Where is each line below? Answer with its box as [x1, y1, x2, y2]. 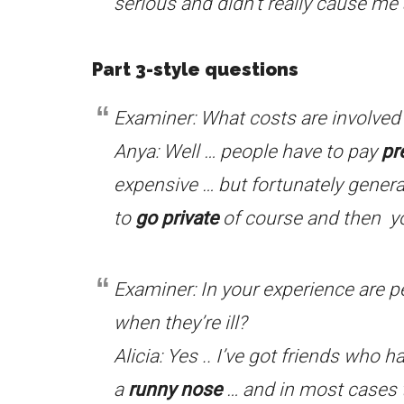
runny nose [128, 379, 222, 400]
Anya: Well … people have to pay [114, 141, 381, 162]
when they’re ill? [114, 312, 247, 334]
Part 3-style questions [92, 59, 298, 80]
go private [135, 207, 218, 229]
